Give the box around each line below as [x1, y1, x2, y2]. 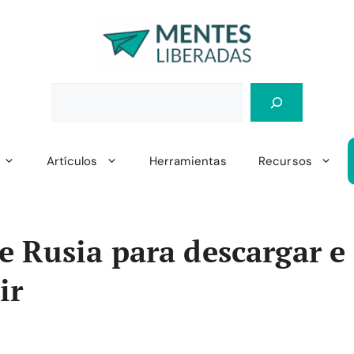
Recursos [258, 153, 313, 169]
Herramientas [149, 153, 227, 169]
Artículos [46, 153, 98, 169]
